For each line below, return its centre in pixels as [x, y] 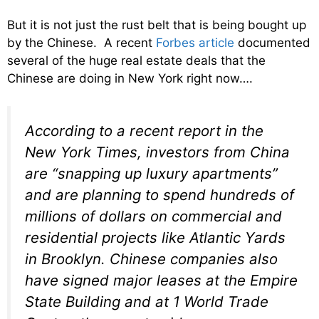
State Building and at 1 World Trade [147, 301]
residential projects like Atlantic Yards [155, 237]
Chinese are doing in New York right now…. [130, 79]
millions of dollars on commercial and [153, 216]
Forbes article [195, 43]
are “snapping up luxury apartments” [151, 173]
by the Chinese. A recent [82, 43]
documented [272, 43]
